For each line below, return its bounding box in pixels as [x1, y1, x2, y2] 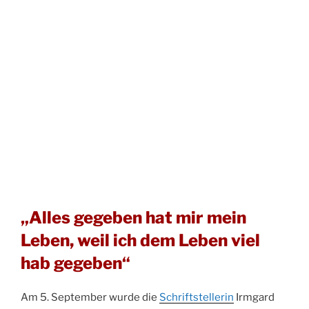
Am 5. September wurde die [21, 291, 159, 304]
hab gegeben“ [21, 253, 130, 274]
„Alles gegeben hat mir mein [21, 208, 246, 228]
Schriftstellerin [159, 291, 234, 304]
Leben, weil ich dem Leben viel [21, 230, 260, 251]
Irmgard [234, 291, 275, 304]
